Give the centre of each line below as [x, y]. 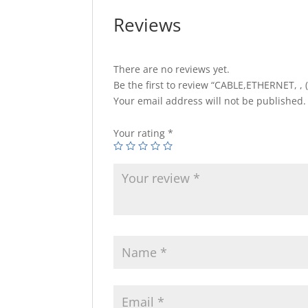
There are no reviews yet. [172, 69]
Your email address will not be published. [210, 101]
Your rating [141, 133]
